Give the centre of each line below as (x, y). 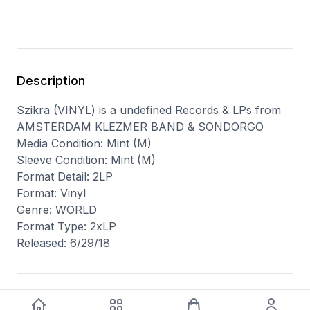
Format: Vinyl (51, 193)
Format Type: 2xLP (66, 226)
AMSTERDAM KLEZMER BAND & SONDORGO (140, 126)
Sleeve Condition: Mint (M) (86, 159)
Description (51, 80)
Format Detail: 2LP (65, 176)
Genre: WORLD (57, 209)
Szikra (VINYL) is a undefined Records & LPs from (149, 110)
